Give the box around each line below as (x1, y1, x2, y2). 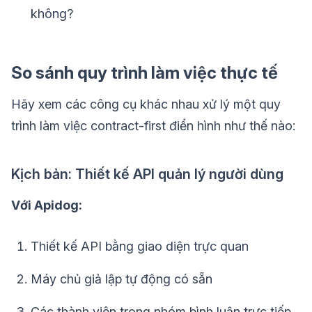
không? (31, 6, 73, 22)
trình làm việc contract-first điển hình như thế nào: (11, 118, 295, 134)
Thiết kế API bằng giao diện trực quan (31, 239, 249, 254)
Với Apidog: (11, 198, 82, 213)
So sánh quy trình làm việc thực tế (11, 63, 278, 84)
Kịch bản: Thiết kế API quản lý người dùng (11, 166, 283, 183)
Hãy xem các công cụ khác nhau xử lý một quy (11, 97, 281, 112)
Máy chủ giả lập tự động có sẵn (31, 272, 212, 287)
